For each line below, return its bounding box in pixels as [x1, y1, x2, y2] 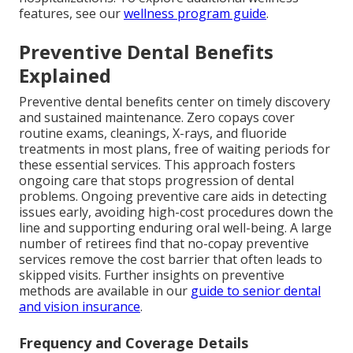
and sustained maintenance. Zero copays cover [19, 109, 295, 127]
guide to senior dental [191, 282, 321, 300]
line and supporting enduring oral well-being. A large [19, 219, 332, 237]
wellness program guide [124, 5, 266, 23]
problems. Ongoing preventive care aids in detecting [19, 188, 327, 206]
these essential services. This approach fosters [19, 156, 295, 174]
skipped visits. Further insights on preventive [19, 266, 284, 284]
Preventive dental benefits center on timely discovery [19, 93, 330, 111]
